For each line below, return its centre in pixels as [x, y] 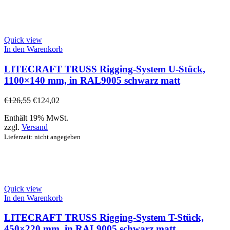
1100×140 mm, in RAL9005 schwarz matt [92, 81]
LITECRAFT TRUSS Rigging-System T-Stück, [104, 218]
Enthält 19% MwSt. [36, 118]
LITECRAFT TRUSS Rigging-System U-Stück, [105, 69]
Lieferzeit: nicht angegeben [42, 137]
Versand [35, 127]
